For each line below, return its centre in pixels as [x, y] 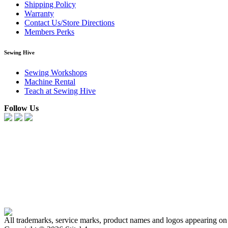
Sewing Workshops [56, 72]
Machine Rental [50, 81]
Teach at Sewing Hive [60, 91]
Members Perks [49, 32]
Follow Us [21, 108]
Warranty [39, 13]
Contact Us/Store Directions [69, 22]
